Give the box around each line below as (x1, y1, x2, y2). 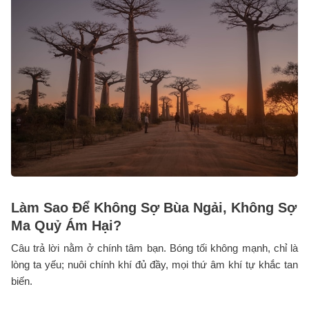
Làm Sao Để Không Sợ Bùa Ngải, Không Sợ (11, 200, 297, 215)
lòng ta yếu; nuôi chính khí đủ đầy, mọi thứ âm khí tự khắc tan (11, 259, 298, 270)
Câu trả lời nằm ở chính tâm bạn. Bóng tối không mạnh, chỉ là (11, 242, 298, 254)
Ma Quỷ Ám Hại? (11, 218, 121, 233)
